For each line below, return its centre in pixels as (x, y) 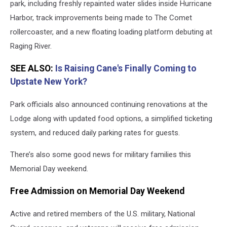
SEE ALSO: (33, 69)
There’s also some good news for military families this (101, 154)
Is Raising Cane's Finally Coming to (126, 69)
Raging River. (31, 46)
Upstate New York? (49, 82)
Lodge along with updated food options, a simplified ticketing (111, 118)
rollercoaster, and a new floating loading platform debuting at (111, 32)
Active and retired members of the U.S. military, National (103, 214)
